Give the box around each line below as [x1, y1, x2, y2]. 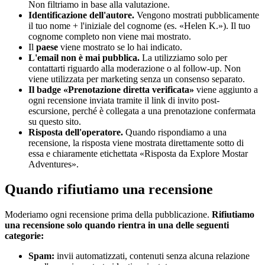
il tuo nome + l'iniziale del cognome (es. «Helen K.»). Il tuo [28, 21, 250, 31]
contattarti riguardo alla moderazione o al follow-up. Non [28, 63, 241, 74]
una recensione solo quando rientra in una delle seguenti [5, 220, 229, 231]
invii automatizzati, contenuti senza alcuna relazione [54, 251, 250, 261]
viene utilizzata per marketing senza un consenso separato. [28, 74, 245, 85]
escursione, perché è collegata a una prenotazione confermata [28, 106, 256, 117]
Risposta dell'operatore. [28, 127, 123, 138]
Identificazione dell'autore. [28, 10, 134, 21]
